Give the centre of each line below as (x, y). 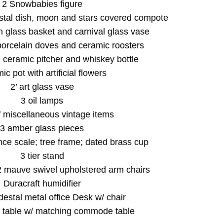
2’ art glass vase (42, 87)
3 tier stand (42, 156)
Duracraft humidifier (42, 184)
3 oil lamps (42, 101)
